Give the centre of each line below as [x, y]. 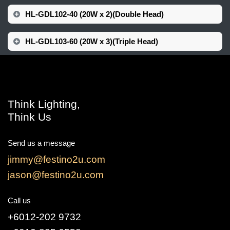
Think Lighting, [44, 104]
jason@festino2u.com [56, 175]
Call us [19, 200]
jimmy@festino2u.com [56, 159]
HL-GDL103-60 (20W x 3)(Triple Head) [91, 41]
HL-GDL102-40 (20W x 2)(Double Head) [94, 14]
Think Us [30, 117]
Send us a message [41, 143]
